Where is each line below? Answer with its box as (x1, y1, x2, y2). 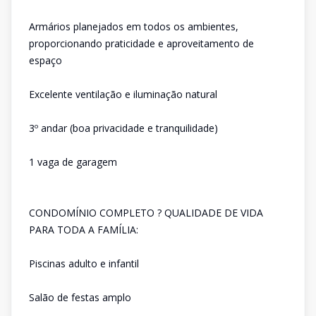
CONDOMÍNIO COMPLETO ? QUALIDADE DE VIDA (29, 206, 263, 219)
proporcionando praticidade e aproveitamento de (29, 37, 254, 50)
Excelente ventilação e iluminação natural (29, 87, 217, 101)
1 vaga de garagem (29, 155, 117, 169)
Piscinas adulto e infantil (29, 257, 139, 270)
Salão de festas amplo (29, 291, 131, 304)
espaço (29, 54, 62, 67)
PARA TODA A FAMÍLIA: (29, 223, 138, 236)
